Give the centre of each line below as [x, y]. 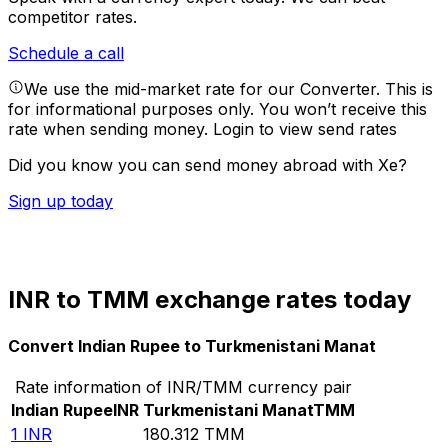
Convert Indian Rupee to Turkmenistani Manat [192, 345]
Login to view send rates [305, 129]
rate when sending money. [110, 129]
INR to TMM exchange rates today [209, 300]
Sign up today [60, 201]
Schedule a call [66, 53]
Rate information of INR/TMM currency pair [183, 386]
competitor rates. [72, 17]
